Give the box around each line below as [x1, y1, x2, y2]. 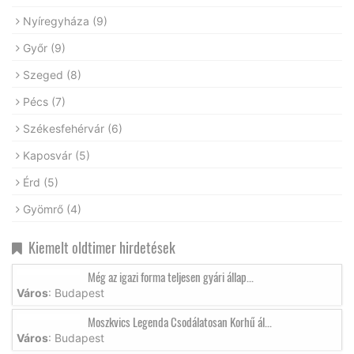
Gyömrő [23, 201, 66, 216]
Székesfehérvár [23, 121, 107, 135]
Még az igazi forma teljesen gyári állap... [88, 267, 254, 285]
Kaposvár [23, 148, 75, 162]
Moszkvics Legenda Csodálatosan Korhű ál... [88, 312, 272, 330]
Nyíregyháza [23, 13, 92, 28]
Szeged [23, 67, 66, 81]
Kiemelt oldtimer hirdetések [22, 236, 175, 258]
